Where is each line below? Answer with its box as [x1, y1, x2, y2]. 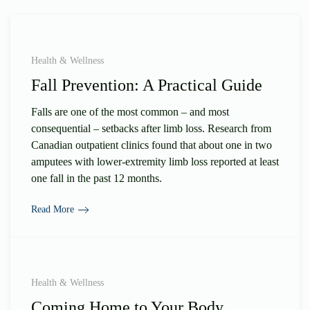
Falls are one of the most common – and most [31, 105, 229, 118]
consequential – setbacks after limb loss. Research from [31, 122, 271, 134]
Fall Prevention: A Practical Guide [31, 75, 262, 94]
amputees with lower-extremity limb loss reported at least [31, 155, 279, 167]
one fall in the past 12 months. [31, 172, 162, 184]
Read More [31, 204, 74, 215]
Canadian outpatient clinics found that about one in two [31, 138, 272, 151]
